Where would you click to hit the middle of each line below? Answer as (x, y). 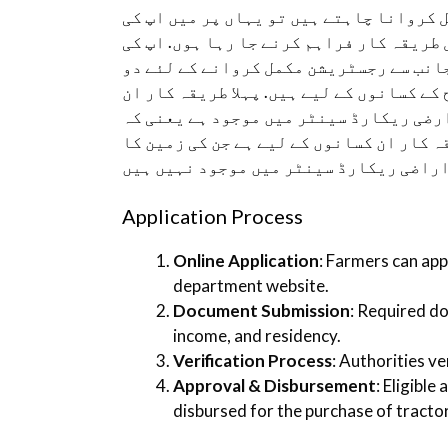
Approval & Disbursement (274, 386)
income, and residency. (257, 336)
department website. (251, 286)
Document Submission (261, 311)
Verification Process (252, 361)
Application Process (212, 216)
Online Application (246, 261)
